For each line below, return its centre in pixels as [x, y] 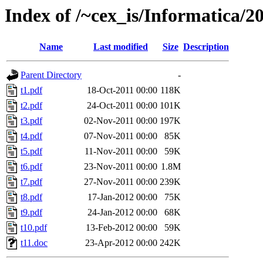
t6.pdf [31, 167]
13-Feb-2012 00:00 [122, 228]
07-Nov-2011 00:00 [121, 136]
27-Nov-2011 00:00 [121, 182]
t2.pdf [31, 106]
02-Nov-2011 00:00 [121, 121]
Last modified [121, 47]
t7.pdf [31, 182]
